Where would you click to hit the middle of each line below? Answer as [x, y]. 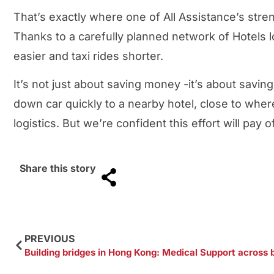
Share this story [58, 168]
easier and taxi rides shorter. [88, 56]
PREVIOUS [50, 238]
